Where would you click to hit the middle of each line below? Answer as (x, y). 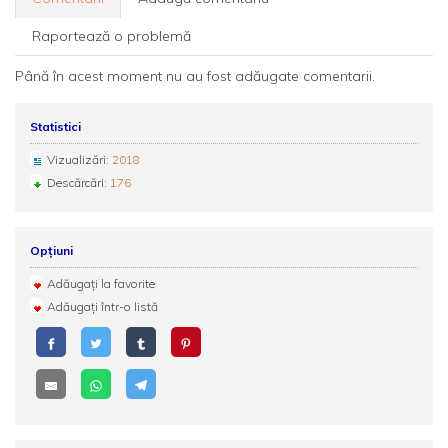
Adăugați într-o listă (102, 306)
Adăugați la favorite (101, 283)
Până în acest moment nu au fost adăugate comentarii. (195, 76)
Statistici (55, 126)
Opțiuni (51, 250)
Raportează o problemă (111, 36)
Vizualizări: (79, 159)
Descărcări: (78, 182)
